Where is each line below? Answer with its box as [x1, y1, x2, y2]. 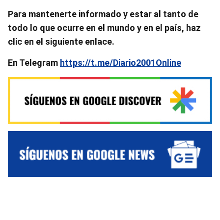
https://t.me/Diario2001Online [60, 57, 181, 68]
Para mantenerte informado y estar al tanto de [8, 9, 198, 19]
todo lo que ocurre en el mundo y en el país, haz [8, 23, 201, 33]
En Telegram [8, 57, 60, 68]
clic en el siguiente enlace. [8, 36, 114, 47]
